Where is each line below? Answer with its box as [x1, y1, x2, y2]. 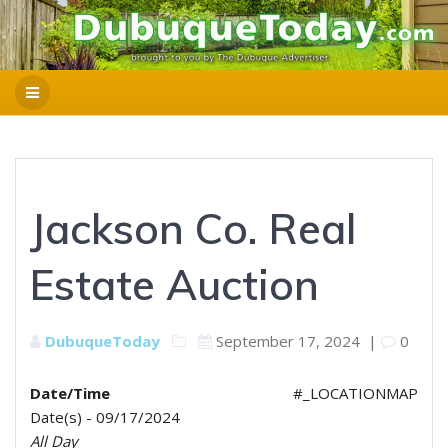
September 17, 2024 [216, 331, 360, 351]
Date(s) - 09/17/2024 [30, 407, 180, 427]
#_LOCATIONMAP [293, 383, 418, 403]
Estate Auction [30, 258, 319, 311]
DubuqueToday [45, 331, 160, 351]
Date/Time [30, 383, 110, 403]
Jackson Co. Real [30, 202, 356, 255]
